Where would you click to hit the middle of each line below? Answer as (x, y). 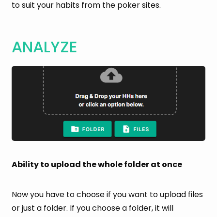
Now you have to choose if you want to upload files (107, 194)
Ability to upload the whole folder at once (97, 164)
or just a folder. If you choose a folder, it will (93, 208)
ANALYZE (45, 46)
